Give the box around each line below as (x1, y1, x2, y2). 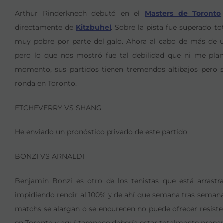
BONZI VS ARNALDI (15, 152, 84, 161)
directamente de (15, 23, 76, 32)
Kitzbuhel (76, 23, 111, 32)
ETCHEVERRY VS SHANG (15, 103, 102, 112)
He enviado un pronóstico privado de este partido (15, 127, 187, 136)
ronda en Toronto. (15, 79, 77, 88)
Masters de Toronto (145, 9, 221, 18)
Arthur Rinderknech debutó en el (15, 9, 145, 18)
